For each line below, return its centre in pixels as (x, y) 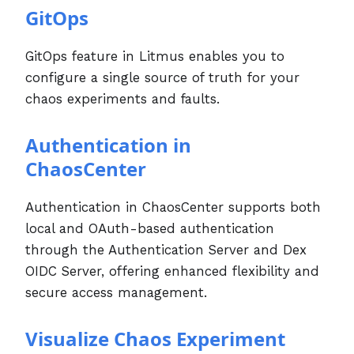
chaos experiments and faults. (122, 98)
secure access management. (116, 292)
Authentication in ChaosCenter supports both (173, 207)
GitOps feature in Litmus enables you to (155, 56)
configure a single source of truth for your (162, 77)
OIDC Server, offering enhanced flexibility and (172, 271)
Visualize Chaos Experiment (155, 338)
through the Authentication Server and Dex (166, 249)
